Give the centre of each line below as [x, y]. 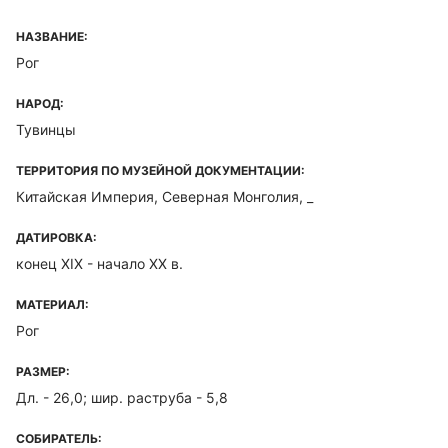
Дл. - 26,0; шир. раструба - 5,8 [122, 397]
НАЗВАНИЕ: [52, 36]
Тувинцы [46, 129]
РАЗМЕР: [43, 371]
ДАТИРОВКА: [56, 237]
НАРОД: [40, 103]
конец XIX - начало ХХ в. [99, 263]
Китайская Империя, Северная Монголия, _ [164, 196]
